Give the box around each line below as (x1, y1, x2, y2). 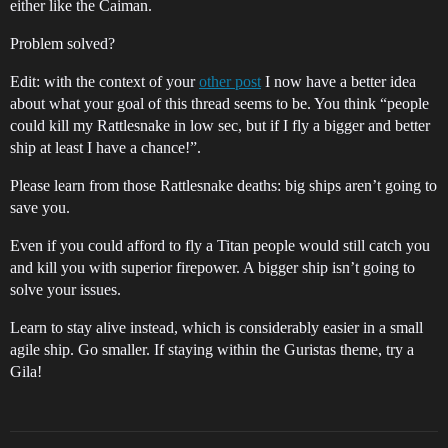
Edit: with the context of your (10, 73, 199, 90)
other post (199, 73, 261, 90)
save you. (10, 199, 70, 216)
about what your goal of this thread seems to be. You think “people (10, 95, 429, 112)
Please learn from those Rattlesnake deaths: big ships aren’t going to (10, 177, 437, 194)
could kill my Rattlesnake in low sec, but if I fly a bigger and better (10, 117, 430, 134)
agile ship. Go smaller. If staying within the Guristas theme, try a (10, 341, 414, 358)
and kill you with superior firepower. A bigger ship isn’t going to (10, 259, 415, 276)
